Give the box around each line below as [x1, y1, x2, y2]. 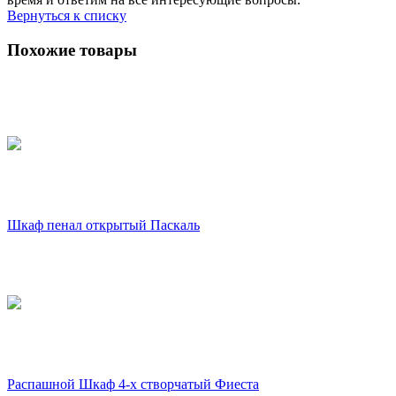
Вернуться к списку [7, 7, 126, 23]
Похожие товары [7, 40, 137, 59]
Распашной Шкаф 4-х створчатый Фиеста [7, 377, 259, 392]
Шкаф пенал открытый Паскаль [7, 217, 200, 233]
